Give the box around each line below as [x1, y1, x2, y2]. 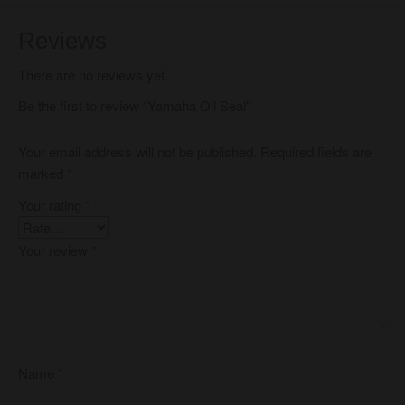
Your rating [18, 195, 85, 215]
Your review [18, 240, 91, 260]
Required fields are [260, 142, 372, 162]
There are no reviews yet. [18, 65, 168, 84]
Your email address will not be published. [18, 142, 257, 162]
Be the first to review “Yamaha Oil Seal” [18, 96, 250, 115]
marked [18, 164, 67, 184]
